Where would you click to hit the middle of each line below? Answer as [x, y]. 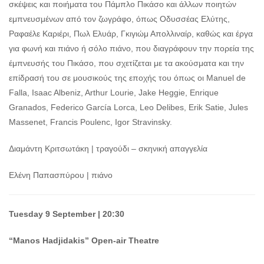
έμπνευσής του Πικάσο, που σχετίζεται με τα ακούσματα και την [126, 63]
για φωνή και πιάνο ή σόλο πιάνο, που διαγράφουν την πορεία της [131, 49]
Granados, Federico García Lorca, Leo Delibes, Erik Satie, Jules [128, 108]
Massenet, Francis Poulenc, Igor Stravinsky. [90, 122]
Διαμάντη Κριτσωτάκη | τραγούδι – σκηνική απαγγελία [108, 149]
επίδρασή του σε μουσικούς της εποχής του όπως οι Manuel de [127, 78]
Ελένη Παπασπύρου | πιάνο [61, 175]
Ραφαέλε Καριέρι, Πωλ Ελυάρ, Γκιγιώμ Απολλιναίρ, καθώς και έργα [131, 34]
